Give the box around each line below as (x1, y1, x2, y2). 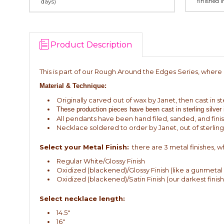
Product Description (50, 40, 132, 49)
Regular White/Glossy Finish (56, 157, 145, 165)
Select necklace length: (39, 194, 125, 202)
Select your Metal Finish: (39, 143, 129, 151)
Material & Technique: (39, 82, 106, 89)
